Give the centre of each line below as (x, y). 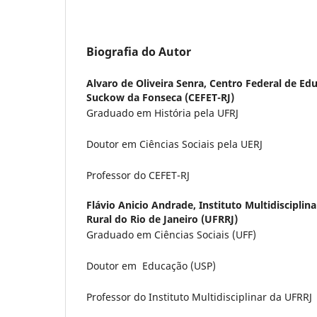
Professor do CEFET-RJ (138, 175)
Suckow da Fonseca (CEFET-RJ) (160, 97)
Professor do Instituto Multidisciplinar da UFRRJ (199, 296)
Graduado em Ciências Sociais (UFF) (171, 234)
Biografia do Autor (139, 51)
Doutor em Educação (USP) (151, 265)
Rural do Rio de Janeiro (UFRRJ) (162, 219)
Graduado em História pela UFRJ (162, 113)
